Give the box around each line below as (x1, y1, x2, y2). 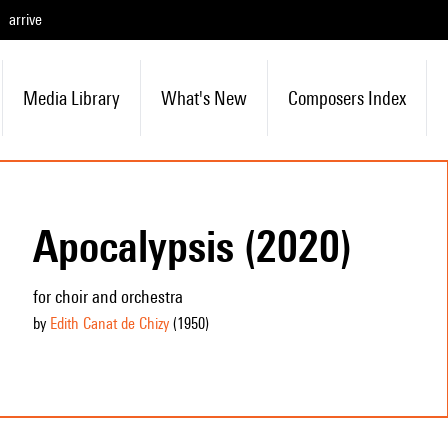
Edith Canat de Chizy (49, 314, 169, 333)
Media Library (22, 87, 120, 109)
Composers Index (287, 87, 406, 109)
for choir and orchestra (32, 286, 183, 307)
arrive (9, 10, 42, 29)
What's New (160, 87, 247, 109)
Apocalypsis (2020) (32, 220, 352, 272)
